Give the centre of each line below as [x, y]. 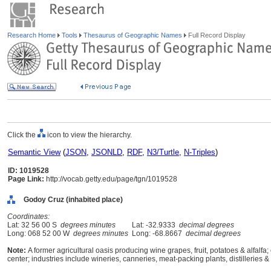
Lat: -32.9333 [154, 225]
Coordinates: [28, 217]
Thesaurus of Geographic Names [133, 35]
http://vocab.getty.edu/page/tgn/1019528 [111, 179]
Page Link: [26, 179]
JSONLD [107, 152]
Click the [22, 135]
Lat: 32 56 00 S [34, 225]
